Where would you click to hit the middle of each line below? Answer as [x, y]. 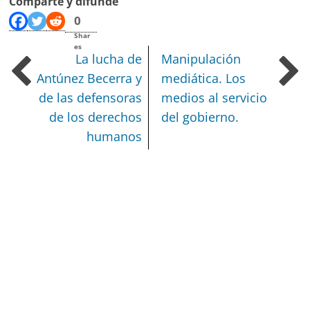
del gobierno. [200, 117]
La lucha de [109, 59]
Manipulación [201, 59]
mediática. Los [204, 79]
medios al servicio [215, 98]
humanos [115, 137]
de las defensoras [91, 98]
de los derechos [96, 117]
